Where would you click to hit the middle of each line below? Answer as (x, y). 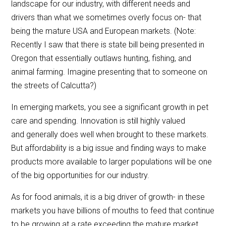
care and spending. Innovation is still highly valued (98, 121)
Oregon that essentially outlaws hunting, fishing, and (101, 59)
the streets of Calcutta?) (55, 86)
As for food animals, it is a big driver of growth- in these (108, 197)
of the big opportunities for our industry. (82, 176)
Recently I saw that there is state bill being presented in (108, 45)
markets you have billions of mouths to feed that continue (113, 211)
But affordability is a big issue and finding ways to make (109, 148)
